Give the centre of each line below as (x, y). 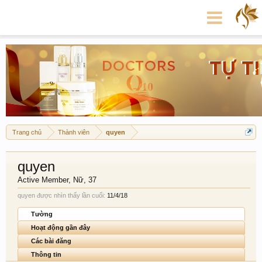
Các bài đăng (51, 241)
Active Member (43, 180)
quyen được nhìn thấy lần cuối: (61, 195)
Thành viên (74, 132)
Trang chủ (27, 132)
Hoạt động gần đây (61, 227)
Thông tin (46, 254)
